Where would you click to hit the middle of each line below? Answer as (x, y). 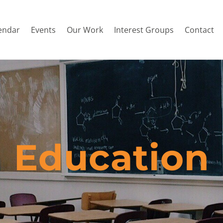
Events (43, 30)
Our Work (85, 30)
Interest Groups (144, 30)
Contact (199, 30)
